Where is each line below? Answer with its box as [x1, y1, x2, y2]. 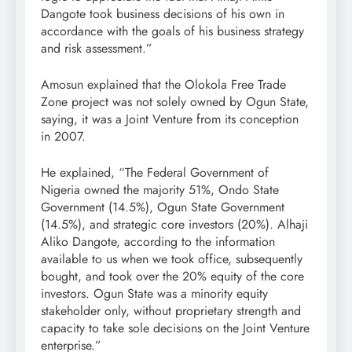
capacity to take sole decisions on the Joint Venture [41, 319, 310, 338]
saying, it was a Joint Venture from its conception [41, 110, 299, 129]
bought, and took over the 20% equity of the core [41, 267, 304, 286]
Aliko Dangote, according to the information [41, 233, 275, 251]
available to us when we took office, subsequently [41, 250, 302, 269]
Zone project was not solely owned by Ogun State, [41, 93, 309, 112]
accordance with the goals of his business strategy [41, 22, 304, 41]
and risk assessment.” [41, 39, 152, 58]
